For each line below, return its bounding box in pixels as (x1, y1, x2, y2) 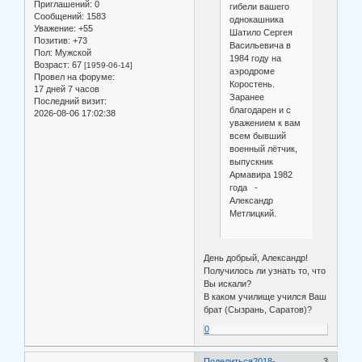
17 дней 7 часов (34, 84, 99, 95)
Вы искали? (204, 278, 252, 288)
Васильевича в (229, 40, 291, 51)
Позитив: (34, 36, 70, 46)
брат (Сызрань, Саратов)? (204, 304, 313, 314)
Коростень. (229, 79, 275, 90)
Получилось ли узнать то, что (204, 265, 326, 276)
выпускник (229, 157, 273, 167)
